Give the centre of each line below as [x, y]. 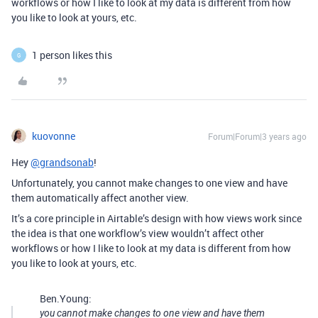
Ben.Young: [66, 298]
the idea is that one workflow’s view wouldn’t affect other [138, 233]
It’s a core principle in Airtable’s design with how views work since [157, 218]
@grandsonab [62, 162]
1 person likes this [72, 55]
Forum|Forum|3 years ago [257, 136]
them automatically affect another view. [100, 198]
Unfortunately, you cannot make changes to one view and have [149, 183]
